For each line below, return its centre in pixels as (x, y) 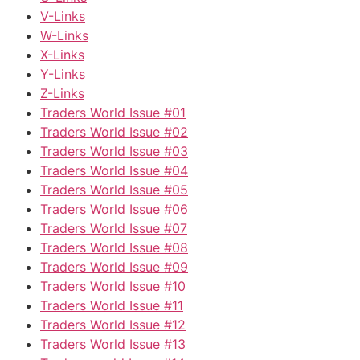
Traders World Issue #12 (113, 324)
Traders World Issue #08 (114, 247)
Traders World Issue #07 (114, 228)
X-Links (62, 54)
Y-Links (63, 74)
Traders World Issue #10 (113, 286)
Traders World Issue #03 (114, 151)
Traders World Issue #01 (113, 112)
